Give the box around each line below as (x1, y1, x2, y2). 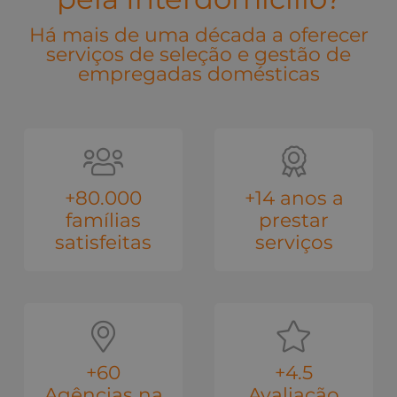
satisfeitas (55, 230, 152, 253)
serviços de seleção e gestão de (46, 42, 351, 66)
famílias (66, 207, 141, 231)
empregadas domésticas (77, 61, 320, 86)
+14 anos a (244, 185, 344, 209)
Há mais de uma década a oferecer (28, 22, 369, 47)
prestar (259, 207, 329, 231)
